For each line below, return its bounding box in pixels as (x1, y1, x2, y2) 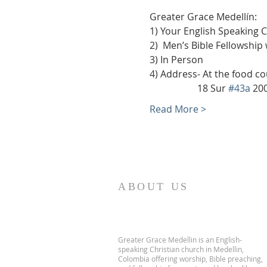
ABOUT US (118, 181, 189, 193)
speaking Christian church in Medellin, (118, 244, 244, 254)
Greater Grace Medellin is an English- (118, 235, 242, 244)
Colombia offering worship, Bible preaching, (118, 254, 263, 263)
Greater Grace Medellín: (149, 10, 257, 23)
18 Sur (149, 82, 228, 95)
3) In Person (149, 53, 203, 66)
